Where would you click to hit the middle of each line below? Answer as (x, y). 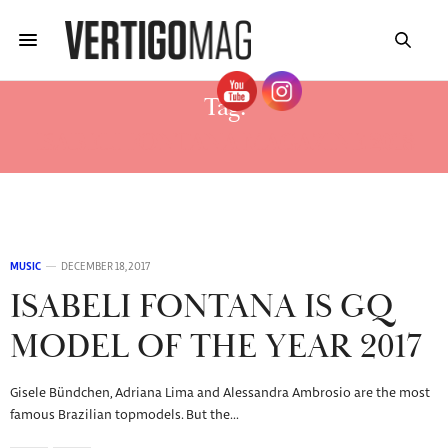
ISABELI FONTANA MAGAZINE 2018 (224, 143)
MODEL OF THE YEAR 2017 (216, 347)
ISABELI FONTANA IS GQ (201, 307)
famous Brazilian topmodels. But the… (124, 415)
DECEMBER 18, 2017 (106, 267)
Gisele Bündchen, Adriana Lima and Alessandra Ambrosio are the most (220, 393)
